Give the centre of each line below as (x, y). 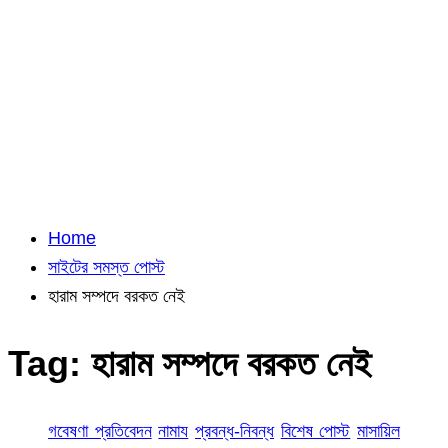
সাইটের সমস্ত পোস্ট (106, 266)
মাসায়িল (379, 431)
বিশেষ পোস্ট (315, 431)
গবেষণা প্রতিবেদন (100, 431)
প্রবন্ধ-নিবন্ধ (235, 431)
